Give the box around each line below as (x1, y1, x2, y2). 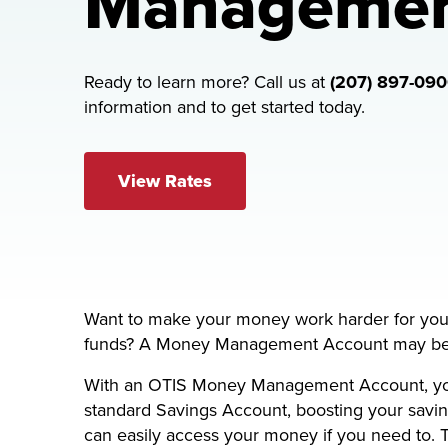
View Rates (118, 168, 212, 194)
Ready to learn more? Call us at (84, 69, 330, 95)
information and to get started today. (84, 94, 365, 120)
